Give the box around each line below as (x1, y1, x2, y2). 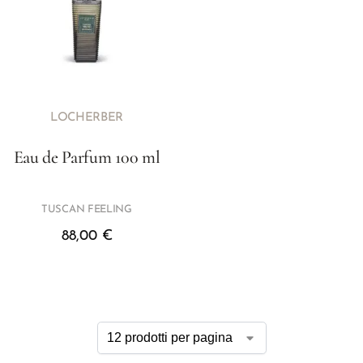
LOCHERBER (49, 112, 124, 124)
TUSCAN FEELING (41, 204, 132, 215)
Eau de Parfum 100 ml (13, 147, 160, 168)
